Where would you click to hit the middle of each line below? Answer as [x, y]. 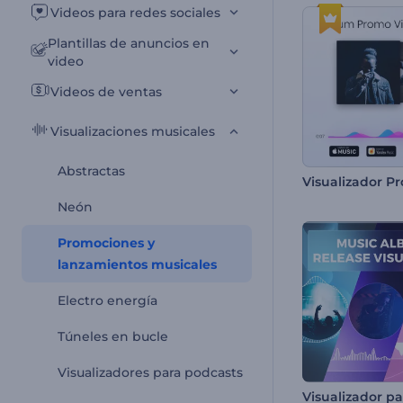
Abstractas [91, 171]
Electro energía [107, 300]
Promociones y [106, 243]
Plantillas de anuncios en [128, 43]
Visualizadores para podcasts [150, 372]
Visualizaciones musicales [133, 131]
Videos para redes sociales [135, 13]
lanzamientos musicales [137, 264]
